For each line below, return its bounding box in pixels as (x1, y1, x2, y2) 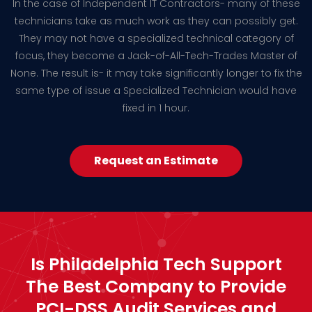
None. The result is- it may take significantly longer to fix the (10, 65, 302, 80)
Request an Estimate (94, 152, 218, 169)
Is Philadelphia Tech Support (30, 251, 282, 276)
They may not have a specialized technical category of (18, 31, 294, 45)
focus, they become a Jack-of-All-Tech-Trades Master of (15, 48, 297, 63)
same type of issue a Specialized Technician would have (15, 83, 297, 97)
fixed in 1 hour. (123, 100, 189, 115)
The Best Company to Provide (26, 274, 286, 299)
